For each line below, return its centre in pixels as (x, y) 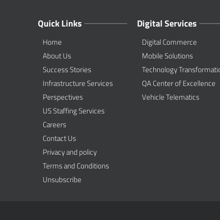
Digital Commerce (169, 42)
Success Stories (67, 69)
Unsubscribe (62, 179)
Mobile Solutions (167, 56)
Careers (55, 124)
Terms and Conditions (76, 166)
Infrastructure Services (78, 83)
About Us (57, 56)
